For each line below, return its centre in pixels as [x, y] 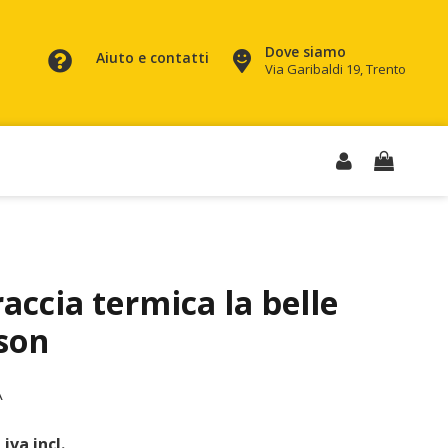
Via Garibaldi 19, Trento [335, 69]
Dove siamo [305, 51]
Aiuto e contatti [152, 57]
